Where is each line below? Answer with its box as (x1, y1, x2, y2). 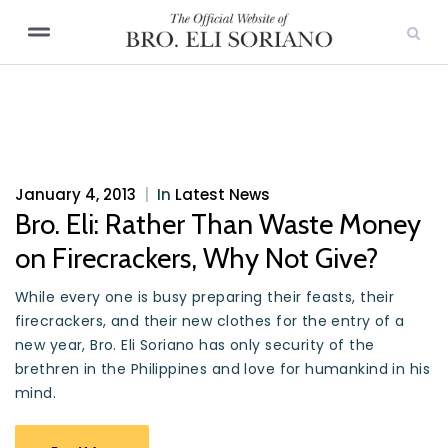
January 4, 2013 (15, 184, 136, 205)
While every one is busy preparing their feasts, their (15, 287, 395, 307)
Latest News (175, 184, 270, 205)
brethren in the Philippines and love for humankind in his (15, 359, 430, 379)
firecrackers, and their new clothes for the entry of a (15, 311, 405, 331)
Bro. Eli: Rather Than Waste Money (15, 207, 421, 241)
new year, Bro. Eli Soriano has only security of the (15, 335, 375, 355)
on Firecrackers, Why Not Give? (15, 241, 378, 275)
